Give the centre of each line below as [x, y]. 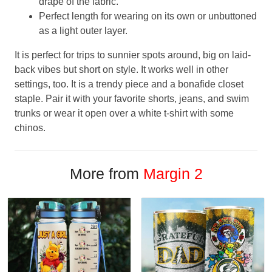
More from [106, 173]
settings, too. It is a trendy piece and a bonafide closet [129, 84]
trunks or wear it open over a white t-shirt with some [124, 113]
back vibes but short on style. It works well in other [121, 69]
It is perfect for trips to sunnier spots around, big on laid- [133, 55]
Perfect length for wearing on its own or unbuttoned [148, 16]
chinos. [30, 127]
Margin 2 [173, 173]
